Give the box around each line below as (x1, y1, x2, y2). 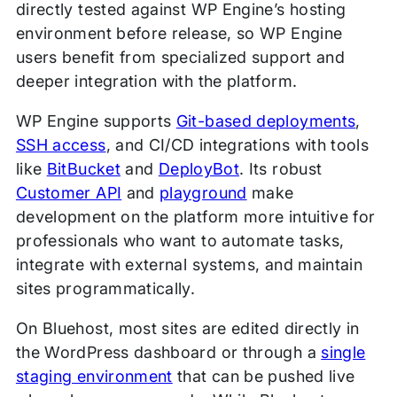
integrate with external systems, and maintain (15, 255, 363, 275)
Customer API (15, 183, 122, 203)
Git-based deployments (175, 112, 356, 131)
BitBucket (46, 160, 121, 179)
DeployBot (158, 160, 240, 179)
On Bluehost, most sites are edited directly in (15, 319, 360, 339)
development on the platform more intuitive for (15, 207, 376, 227)
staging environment (15, 367, 173, 386)
